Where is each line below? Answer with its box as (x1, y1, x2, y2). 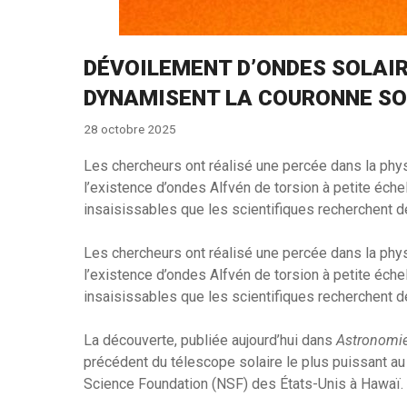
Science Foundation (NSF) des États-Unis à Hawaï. (84, 374, 403, 392)
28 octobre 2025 (84, 121, 176, 136)
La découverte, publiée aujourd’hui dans (84, 331, 336, 349)
